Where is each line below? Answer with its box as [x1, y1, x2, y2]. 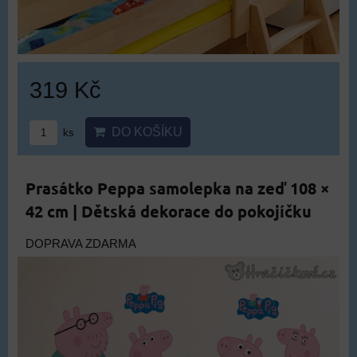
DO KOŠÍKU [105, 125, 182, 139]
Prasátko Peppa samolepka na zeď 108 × [25, 178, 329, 198]
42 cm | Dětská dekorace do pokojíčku [25, 201, 312, 222]
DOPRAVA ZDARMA [25, 237, 136, 250]
